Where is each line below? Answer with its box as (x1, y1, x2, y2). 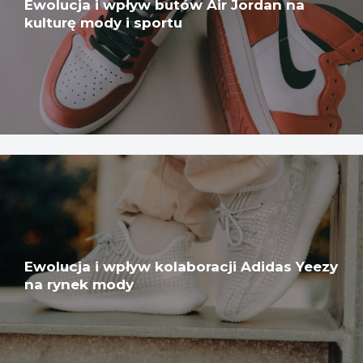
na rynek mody (24, 276, 134, 293)
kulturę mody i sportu (24, 14, 182, 31)
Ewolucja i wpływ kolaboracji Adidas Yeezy (24, 258, 338, 275)
